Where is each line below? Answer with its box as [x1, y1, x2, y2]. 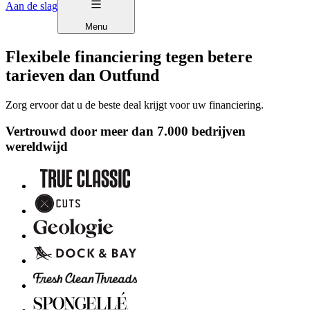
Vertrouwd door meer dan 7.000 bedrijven [6, 124, 246, 139]
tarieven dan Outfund [6, 66, 159, 84]
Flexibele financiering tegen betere [6, 47, 253, 66]
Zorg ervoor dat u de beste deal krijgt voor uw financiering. [6, 98, 264, 111]
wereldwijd [6, 139, 68, 154]
